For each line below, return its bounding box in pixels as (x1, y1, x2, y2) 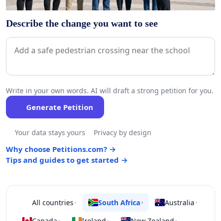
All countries (32, 197, 74, 207)
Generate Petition (26, 102, 93, 112)
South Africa (98, 197, 140, 207)
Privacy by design (94, 127, 151, 137)
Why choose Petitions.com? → (6, 144, 116, 154)
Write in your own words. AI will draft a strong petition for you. (6, 85, 214, 95)
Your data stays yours (14, 127, 85, 137)
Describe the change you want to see (6, 17, 158, 29)
